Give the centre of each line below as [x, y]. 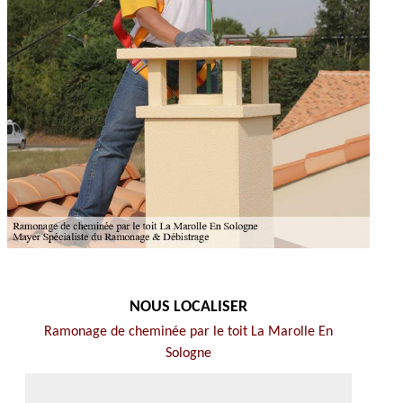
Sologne [188, 354]
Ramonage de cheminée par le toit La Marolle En [188, 332]
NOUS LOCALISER [188, 307]
